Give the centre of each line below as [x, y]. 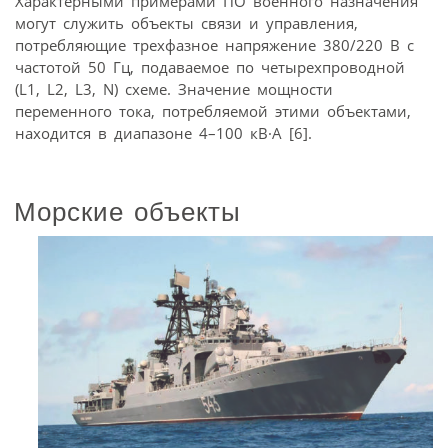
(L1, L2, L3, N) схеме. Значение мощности [174, 89]
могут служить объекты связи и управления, [186, 23]
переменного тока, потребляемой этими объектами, [213, 111]
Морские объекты [127, 211]
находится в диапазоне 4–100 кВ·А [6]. [163, 133]
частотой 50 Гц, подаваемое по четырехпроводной [210, 67]
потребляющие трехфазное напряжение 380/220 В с [214, 45]
